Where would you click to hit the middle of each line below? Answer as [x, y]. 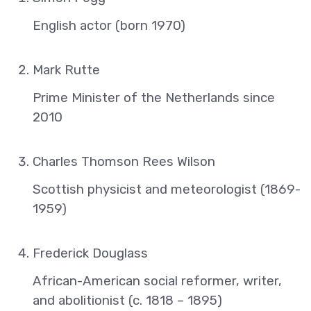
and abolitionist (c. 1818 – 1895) [127, 300]
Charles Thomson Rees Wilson [124, 161]
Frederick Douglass [90, 253]
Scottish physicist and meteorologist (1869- [167, 189]
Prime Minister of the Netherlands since [154, 98]
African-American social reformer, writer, [157, 281]
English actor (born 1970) [109, 25]
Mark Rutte [66, 70]
